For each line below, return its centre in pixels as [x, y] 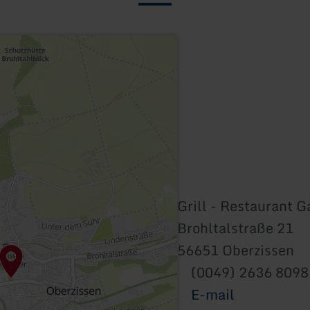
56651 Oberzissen [236, 250]
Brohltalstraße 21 [235, 228]
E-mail [213, 294]
